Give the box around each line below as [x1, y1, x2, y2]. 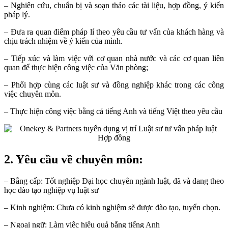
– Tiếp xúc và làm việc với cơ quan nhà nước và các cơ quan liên [4, 54, 224, 63]
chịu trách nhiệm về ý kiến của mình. [4, 37, 123, 46]
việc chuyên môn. [4, 90, 61, 99]
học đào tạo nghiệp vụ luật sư [4, 185, 99, 194]
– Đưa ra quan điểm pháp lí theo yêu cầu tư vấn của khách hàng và [4, 27, 224, 37]
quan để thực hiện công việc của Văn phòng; [4, 63, 148, 72]
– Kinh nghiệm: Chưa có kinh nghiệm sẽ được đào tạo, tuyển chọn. [4, 203, 220, 212]
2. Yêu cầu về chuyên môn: [4, 152, 143, 166]
